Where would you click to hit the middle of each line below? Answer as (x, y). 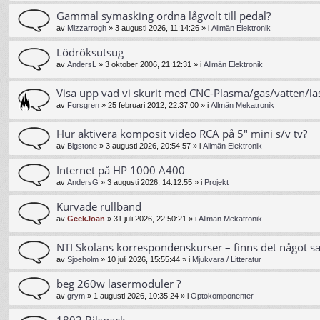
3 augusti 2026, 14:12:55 (150, 182)
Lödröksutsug (90, 52)
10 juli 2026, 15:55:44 (144, 259)
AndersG (83, 182)
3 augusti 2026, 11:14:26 (157, 27)
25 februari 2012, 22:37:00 (153, 105)
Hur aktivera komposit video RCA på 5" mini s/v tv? (182, 133)
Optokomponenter (222, 295)
